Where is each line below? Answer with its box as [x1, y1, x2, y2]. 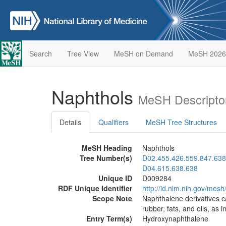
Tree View [67, 48, 99, 59]
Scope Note [92, 193, 132, 203]
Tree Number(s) [80, 153, 132, 163]
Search [29, 48, 52, 59]
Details [60, 117, 81, 127]
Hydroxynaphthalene [142, 213, 208, 223]
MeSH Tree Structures [146, 117, 217, 127]
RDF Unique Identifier [58, 183, 132, 193]
